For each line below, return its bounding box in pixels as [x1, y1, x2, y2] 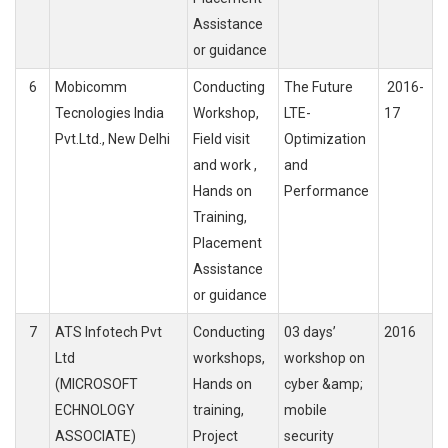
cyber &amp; [284, 376, 363, 393]
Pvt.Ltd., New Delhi [55, 131, 170, 148]
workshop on [284, 350, 365, 367]
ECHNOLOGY [55, 402, 135, 419]
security [284, 428, 334, 445]
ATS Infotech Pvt [55, 324, 162, 341]
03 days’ [284, 324, 336, 341]
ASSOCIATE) [55, 428, 136, 445]
